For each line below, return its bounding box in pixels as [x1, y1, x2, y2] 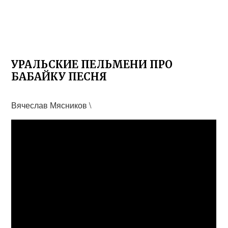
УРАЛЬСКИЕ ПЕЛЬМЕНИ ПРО [11, 58, 173, 71]
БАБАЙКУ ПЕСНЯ [11, 70, 107, 83]
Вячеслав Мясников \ [11, 99, 92, 111]
